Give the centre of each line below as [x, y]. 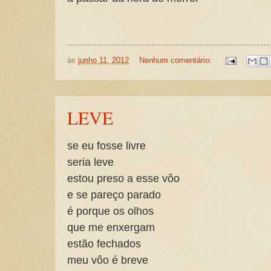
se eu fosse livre [106, 145]
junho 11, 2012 [103, 60]
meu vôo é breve [108, 260]
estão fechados [104, 243]
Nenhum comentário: [176, 60]
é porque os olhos [110, 211]
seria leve [90, 162]
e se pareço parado [114, 194]
